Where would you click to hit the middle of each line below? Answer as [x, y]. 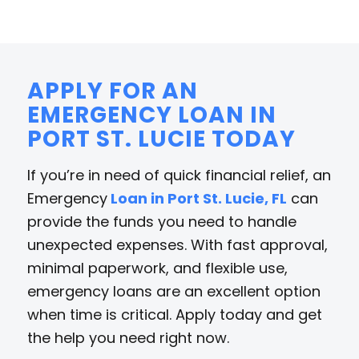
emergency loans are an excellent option [173, 291]
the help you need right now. [128, 337]
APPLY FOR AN [112, 91]
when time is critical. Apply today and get [174, 314]
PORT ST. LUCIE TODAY [161, 139]
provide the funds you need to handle [161, 221]
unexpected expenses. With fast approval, [177, 244]
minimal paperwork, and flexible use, [157, 268]
